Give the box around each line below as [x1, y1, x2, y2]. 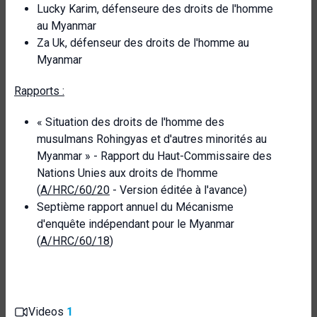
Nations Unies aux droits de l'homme [37, 166, 218, 180]
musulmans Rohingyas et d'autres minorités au [37, 132, 267, 146]
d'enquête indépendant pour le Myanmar [37, 217, 234, 231]
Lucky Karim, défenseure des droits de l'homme [37, 2, 273, 16]
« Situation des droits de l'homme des [37, 115, 224, 129]
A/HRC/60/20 [40, 183, 110, 197]
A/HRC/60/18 [40, 234, 110, 248]
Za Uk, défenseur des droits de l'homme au [37, 36, 249, 50]
